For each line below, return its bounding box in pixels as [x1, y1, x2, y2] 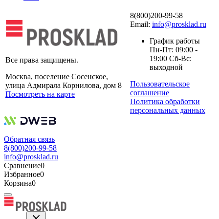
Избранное [4, 170, 40, 178]
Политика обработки [130, 97, 200, 106]
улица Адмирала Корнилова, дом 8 [5, 81, 122, 89]
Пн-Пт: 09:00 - [150, 45, 197, 54]
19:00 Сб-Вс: [150, 54, 192, 63]
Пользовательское [130, 79, 190, 88]
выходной [150, 63, 183, 71]
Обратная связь [4, 134, 55, 143]
